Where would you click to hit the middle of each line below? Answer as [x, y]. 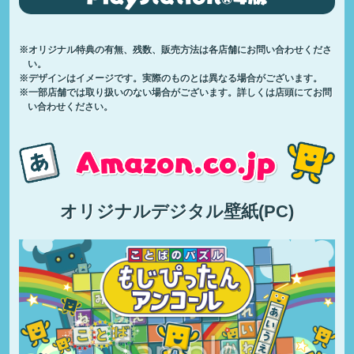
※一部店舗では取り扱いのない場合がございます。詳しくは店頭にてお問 [175, 92]
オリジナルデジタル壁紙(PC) [177, 212]
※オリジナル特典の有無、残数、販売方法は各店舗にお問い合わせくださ [175, 49]
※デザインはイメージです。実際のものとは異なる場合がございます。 [170, 77]
